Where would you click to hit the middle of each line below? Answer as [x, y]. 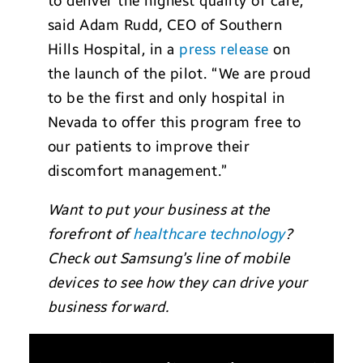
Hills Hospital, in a [113, 49]
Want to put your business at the [158, 210]
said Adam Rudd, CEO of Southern [165, 25]
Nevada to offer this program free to [174, 122]
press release [224, 49]
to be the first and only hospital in [166, 98]
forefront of [90, 234]
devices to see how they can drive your [177, 283]
